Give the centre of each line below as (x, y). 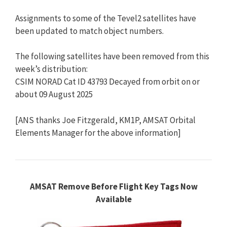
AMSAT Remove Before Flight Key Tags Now (113, 186)
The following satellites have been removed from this (112, 56)
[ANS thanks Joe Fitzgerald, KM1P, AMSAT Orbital (105, 120)
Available (113, 199)
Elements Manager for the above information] (98, 133)
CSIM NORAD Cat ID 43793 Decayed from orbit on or (107, 82)
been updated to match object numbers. (89, 31)
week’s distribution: (51, 69)
